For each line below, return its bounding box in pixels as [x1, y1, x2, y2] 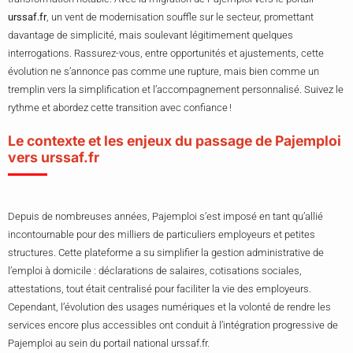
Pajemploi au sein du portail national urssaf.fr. [8, 337, 210, 350]
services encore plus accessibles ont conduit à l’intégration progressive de [8, 319, 338, 332]
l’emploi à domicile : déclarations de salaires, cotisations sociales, [8, 265, 302, 277]
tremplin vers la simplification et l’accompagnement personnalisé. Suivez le [8, 84, 344, 96]
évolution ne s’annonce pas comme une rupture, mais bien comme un [8, 65, 319, 78]
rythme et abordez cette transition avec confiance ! [8, 102, 232, 114]
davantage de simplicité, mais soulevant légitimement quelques [8, 29, 293, 42]
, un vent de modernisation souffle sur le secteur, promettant [46, 11, 314, 24]
